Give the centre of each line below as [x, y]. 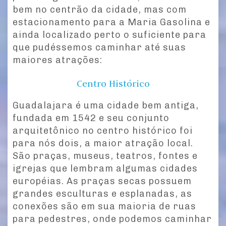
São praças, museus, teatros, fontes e [105, 156]
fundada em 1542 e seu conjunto [91, 118]
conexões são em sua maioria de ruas [104, 207]
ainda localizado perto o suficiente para [109, 35]
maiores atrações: [58, 60]
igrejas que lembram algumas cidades [105, 169]
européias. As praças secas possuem [102, 181]
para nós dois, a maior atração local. [103, 144]
